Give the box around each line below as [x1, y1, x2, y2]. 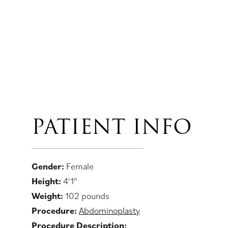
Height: [32, 175, 63, 187]
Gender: [32, 160, 66, 172]
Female [66, 160, 94, 172]
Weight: [32, 190, 65, 202]
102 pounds [65, 190, 109, 202]
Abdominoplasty [79, 205, 140, 216]
